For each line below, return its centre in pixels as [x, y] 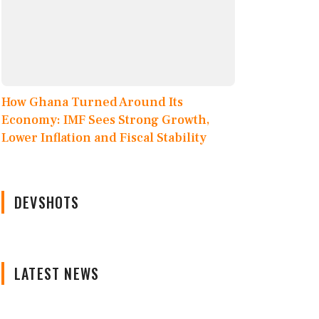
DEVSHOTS [47, 203]
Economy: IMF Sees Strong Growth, [105, 120]
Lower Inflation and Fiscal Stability [104, 138]
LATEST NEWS [57, 274]
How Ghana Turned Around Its [92, 103]
